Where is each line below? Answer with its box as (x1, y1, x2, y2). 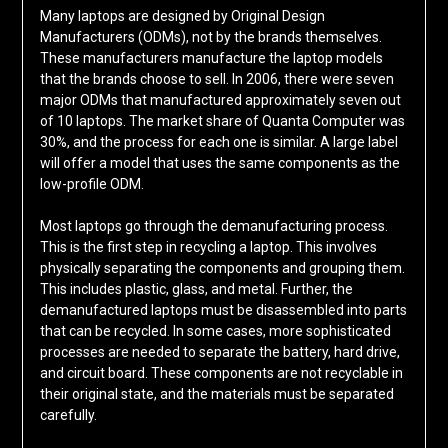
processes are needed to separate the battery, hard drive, (39, 343, 400, 360)
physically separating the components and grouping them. (39, 259, 405, 276)
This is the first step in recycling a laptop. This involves (39, 238, 377, 255)
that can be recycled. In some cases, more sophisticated (39, 322, 391, 339)
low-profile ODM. (39, 175, 144, 192)
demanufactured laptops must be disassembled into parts (39, 301, 407, 318)
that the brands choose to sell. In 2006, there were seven (39, 70, 394, 87)
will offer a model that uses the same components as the (39, 154, 400, 171)
